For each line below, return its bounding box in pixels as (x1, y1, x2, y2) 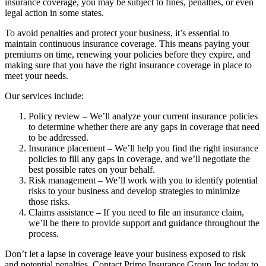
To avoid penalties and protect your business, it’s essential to (5, 27, 229, 38)
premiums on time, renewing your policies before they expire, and (5, 49, 251, 59)
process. (28, 228, 59, 239)
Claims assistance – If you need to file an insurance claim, (28, 207, 244, 217)
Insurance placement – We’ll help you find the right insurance (28, 142, 258, 153)
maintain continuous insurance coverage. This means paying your (5, 38, 249, 49)
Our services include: (5, 90, 84, 101)
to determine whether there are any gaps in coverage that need (28, 121, 259, 132)
